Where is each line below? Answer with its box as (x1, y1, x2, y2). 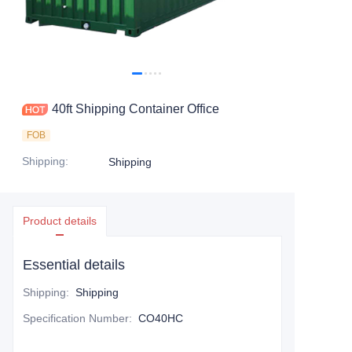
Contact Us (22, 13, 84, 27)
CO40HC (138, 312, 183, 324)
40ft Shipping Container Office (52, 102, 219, 115)
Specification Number (23, 312, 129, 324)
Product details (23, 214, 97, 227)
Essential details (23, 257, 125, 273)
